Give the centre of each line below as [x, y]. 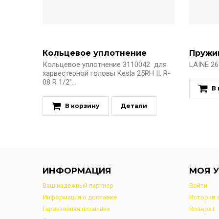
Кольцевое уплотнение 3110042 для [105, 65]
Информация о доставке [80, 197]
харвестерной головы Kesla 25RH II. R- [107, 73]
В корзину [82, 106]
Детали [134, 106]
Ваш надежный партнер [78, 186]
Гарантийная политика [76, 209]
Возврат [202, 209]
